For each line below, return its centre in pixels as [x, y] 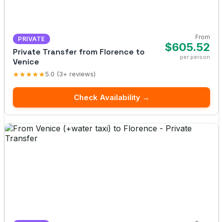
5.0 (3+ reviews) [70, 74]
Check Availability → [111, 97]
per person [195, 57]
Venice [26, 61]
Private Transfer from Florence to [79, 52]
